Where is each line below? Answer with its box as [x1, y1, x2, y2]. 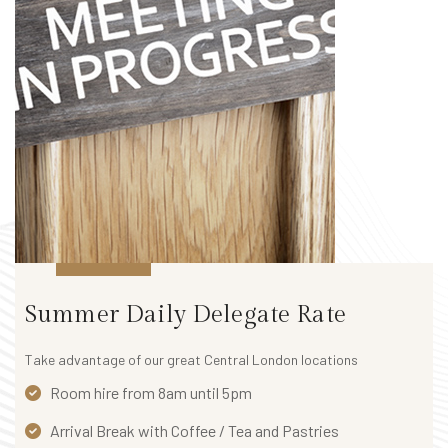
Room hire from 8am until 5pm [50, 383, 252, 403]
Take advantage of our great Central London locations [25, 351, 358, 369]
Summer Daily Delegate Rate [25, 301, 346, 330]
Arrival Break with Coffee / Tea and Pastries [50, 421, 339, 441]
